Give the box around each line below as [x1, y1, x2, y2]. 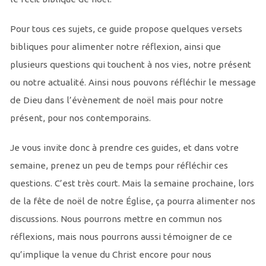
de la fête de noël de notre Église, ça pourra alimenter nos [9, 196, 255, 207]
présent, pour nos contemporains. [9, 113, 151, 123]
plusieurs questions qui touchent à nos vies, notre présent [9, 59, 251, 70]
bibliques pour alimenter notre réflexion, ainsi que [9, 42, 221, 52]
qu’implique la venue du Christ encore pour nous [9, 249, 211, 260]
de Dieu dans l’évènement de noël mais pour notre [9, 95, 223, 106]
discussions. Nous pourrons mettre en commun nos [9, 214, 222, 224]
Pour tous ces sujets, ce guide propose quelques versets [9, 24, 242, 34]
